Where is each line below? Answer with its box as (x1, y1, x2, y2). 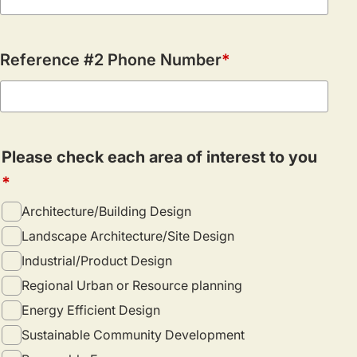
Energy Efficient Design (22, 301, 160, 318)
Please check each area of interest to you (2, 147, 317, 167)
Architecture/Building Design (22, 202, 191, 219)
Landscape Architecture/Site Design (22, 227, 234, 244)
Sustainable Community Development (22, 326, 245, 343)
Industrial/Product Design (22, 252, 172, 269)
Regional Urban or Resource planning (22, 277, 242, 293)
